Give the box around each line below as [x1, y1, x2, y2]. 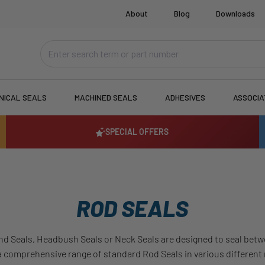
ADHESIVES [165, 92, 206, 103]
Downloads [216, 8, 256, 19]
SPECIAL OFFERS [105, 127, 169, 137]
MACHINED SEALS [75, 92, 138, 103]
